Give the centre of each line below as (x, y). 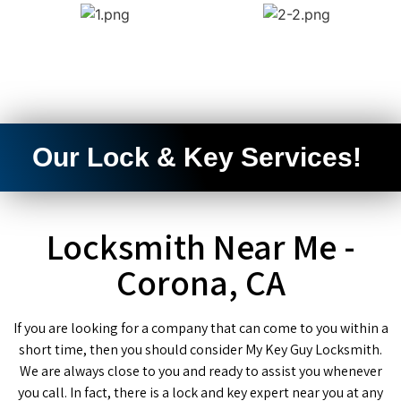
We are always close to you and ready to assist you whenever (200, 371)
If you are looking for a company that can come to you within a (200, 328)
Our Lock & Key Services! (197, 158)
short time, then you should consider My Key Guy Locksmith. (200, 350)
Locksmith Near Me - (200, 247)
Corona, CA (200, 282)
